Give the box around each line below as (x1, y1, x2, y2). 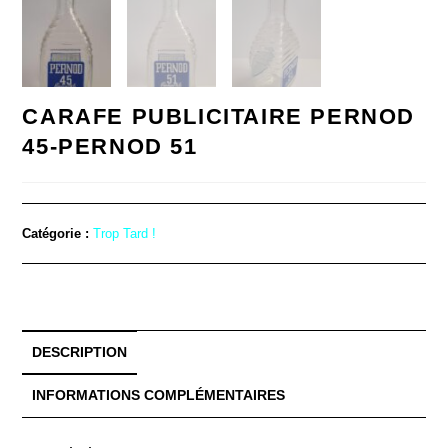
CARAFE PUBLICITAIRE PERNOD (22, 104, 416, 130)
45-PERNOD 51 (22, 134, 198, 160)
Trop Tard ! (93, 226, 157, 242)
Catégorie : (22, 226, 94, 242)
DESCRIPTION (32, 344, 128, 361)
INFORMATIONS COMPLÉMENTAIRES (32, 387, 286, 404)
